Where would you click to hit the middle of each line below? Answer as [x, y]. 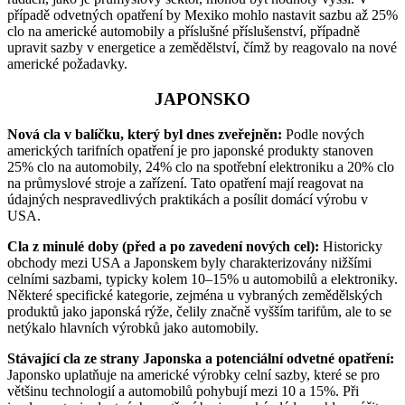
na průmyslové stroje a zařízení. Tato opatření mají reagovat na [185, 183]
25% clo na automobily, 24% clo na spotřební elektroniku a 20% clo [201, 166]
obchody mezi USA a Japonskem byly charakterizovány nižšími [189, 262]
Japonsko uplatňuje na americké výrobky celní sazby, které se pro [193, 374]
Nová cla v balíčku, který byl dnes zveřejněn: [145, 134]
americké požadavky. [67, 64]
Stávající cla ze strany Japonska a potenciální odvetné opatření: [201, 358]
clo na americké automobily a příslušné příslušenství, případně [184, 32]
